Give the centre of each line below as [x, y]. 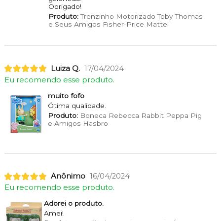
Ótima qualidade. [77, 105]
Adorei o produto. [74, 203]
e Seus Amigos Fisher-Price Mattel [108, 24]
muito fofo [66, 95]
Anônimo [68, 176]
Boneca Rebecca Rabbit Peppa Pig [140, 115]
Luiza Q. [65, 68]
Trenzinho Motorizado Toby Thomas [140, 16]
